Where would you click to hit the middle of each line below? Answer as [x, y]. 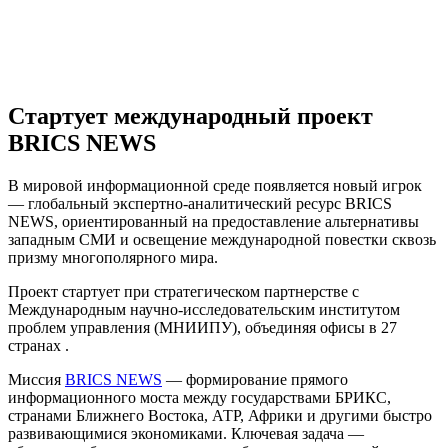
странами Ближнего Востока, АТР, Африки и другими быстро [220, 415]
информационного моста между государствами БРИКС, [199, 397]
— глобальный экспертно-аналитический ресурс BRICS [200, 203]
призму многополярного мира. [113, 257]
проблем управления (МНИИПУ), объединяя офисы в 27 [202, 327]
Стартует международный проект [190, 115]
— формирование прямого [255, 379]
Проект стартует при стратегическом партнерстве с [183, 291]
